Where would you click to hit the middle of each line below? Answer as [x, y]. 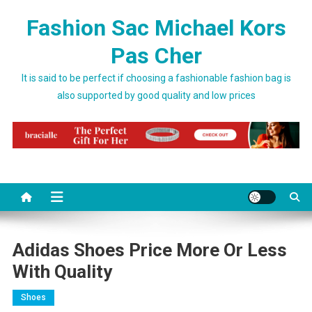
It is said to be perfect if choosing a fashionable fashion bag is [156, 78]
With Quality [62, 272]
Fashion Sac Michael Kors [156, 28]
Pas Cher [156, 56]
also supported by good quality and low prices [156, 95]
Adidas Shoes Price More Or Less [149, 250]
